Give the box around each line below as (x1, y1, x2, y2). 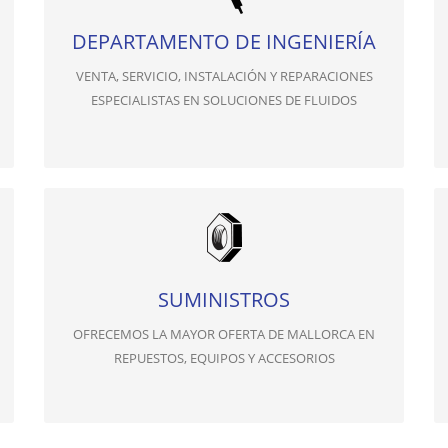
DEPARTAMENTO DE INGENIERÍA (72, 28, 376, 55)
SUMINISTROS (158, 286, 290, 313)
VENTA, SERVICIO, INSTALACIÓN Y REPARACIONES (75, 67, 373, 85)
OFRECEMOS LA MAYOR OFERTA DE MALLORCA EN (73, 325, 375, 343)
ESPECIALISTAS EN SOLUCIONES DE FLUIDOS (91, 91, 357, 109)
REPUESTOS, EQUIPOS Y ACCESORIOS (113, 349, 335, 367)
